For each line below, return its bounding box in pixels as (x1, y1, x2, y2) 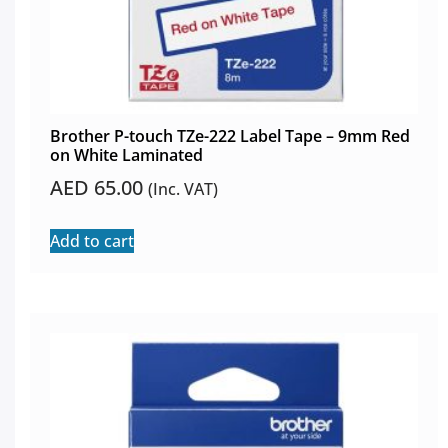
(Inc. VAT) (148, 178, 218, 201)
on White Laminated (50, 144, 203, 167)
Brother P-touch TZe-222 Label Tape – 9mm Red (50, 125, 410, 148)
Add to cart (50, 230, 134, 253)
